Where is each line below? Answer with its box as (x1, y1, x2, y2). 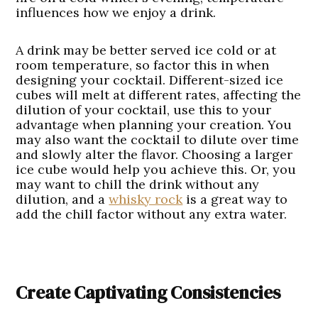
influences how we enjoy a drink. (16, 4, 216, 21)
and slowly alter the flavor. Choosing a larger (16, 146, 293, 163)
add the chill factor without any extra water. (16, 206, 287, 223)
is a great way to (182, 191, 288, 208)
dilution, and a (16, 191, 109, 208)
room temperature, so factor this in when (16, 57, 270, 74)
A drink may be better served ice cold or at (16, 42, 277, 59)
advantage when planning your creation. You (16, 116, 292, 133)
